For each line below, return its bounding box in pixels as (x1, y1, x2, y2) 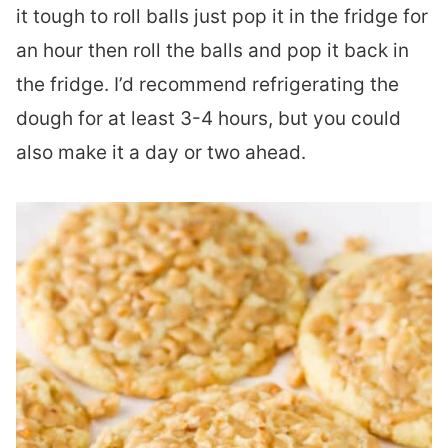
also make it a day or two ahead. (16, 141, 306, 164)
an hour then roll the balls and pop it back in (16, 39, 409, 62)
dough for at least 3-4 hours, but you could (16, 107, 401, 130)
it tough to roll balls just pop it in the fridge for (16, 5, 428, 28)
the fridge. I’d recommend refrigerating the (16, 73, 399, 96)
